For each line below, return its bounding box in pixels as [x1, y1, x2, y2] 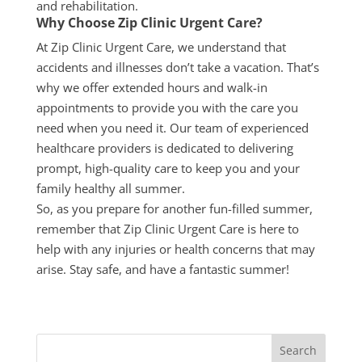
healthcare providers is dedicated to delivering [36, 140, 293, 157]
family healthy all [36, 180, 135, 197]
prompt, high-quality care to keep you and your [36, 160, 300, 177]
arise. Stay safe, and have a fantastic [36, 261, 239, 278]
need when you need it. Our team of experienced [36, 120, 309, 137]
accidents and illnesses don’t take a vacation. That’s [36, 59, 319, 76]
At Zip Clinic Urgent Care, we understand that [36, 39, 286, 56]
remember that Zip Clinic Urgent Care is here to [36, 221, 299, 238]
